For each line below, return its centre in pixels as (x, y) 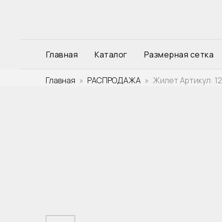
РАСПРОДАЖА (114, 80)
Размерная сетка (179, 55)
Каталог (111, 55)
